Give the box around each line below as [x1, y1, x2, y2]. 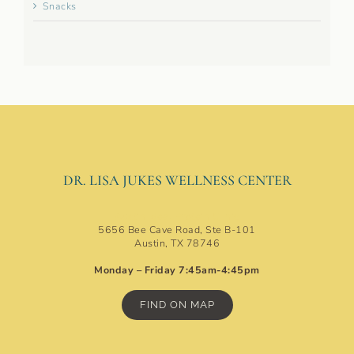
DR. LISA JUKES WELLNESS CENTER [62, 171, 292, 190]
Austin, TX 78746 [134, 236, 220, 250]
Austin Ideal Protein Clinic [115, 209, 239, 224]
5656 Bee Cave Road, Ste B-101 [98, 223, 256, 237]
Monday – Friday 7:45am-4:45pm [94, 263, 260, 277]
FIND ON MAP [139, 299, 215, 311]
